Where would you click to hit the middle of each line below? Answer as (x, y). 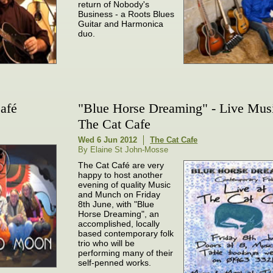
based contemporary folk (126, 233)
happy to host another (121, 175)
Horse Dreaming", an (119, 214)
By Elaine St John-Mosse (123, 149)
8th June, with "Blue (116, 204)
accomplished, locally (119, 223)
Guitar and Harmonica (121, 24)
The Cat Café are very (121, 165)
